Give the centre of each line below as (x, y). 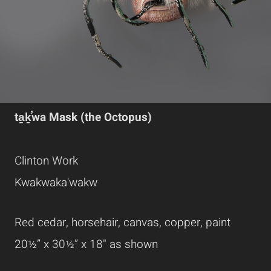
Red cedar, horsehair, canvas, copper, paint (122, 223)
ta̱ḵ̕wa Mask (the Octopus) (83, 117)
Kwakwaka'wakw (56, 183)
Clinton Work (46, 161)
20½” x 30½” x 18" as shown (86, 245)
